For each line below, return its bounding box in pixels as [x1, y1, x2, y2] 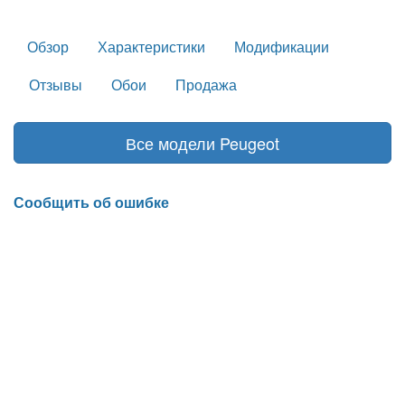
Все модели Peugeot [126, 130, 279, 155]
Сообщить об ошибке [14, 191, 169, 212]
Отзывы [29, 73, 82, 95]
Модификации [234, 35, 329, 57]
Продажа [175, 73, 237, 95]
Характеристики [98, 35, 205, 57]
